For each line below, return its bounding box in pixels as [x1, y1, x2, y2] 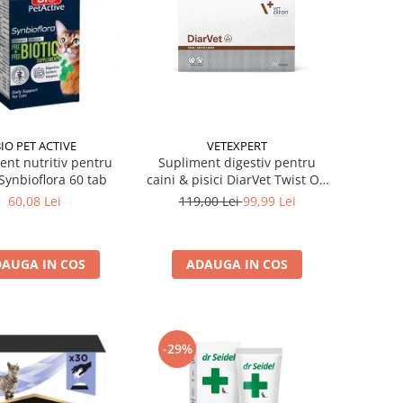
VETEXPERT [207, 138, 267, 155]
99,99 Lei [242, 193, 296, 210]
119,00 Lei [178, 193, 243, 210]
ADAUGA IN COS [186, 255, 288, 273]
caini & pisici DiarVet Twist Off [147, 171, 327, 189]
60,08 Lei [8, 193, 61, 210]
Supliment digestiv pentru [158, 154, 316, 172]
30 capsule [204, 188, 270, 206]
